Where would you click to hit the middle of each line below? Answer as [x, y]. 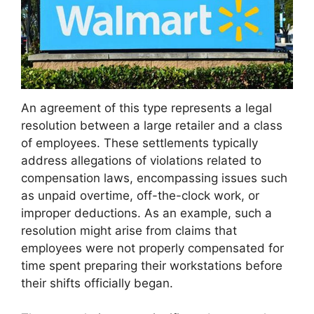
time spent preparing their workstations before [152, 265]
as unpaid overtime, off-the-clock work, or [140, 195]
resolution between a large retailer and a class [152, 125]
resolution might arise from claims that [129, 230]
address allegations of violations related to [141, 160]
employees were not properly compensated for [152, 248]
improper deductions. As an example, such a [146, 213]
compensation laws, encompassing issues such [154, 178]
